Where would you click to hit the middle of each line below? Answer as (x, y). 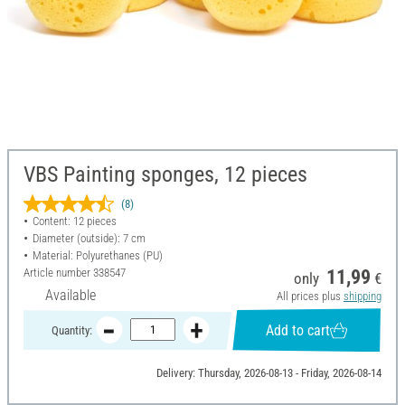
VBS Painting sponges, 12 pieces (165, 175)
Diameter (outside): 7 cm (89, 239)
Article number (58, 273)
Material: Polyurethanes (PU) (97, 256)
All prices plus (310, 297)
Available (71, 296)
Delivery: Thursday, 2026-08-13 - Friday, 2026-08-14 (268, 373)
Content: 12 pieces (74, 221)
